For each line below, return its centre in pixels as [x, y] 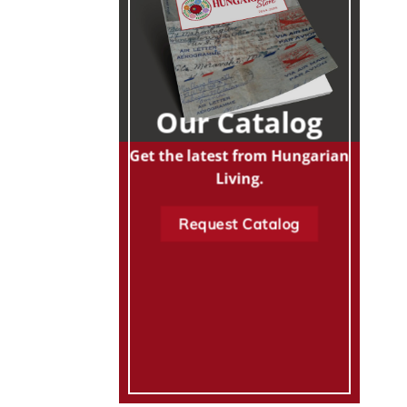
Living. [239, 179]
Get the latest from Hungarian [239, 156]
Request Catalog [239, 224]
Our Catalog [239, 122]
